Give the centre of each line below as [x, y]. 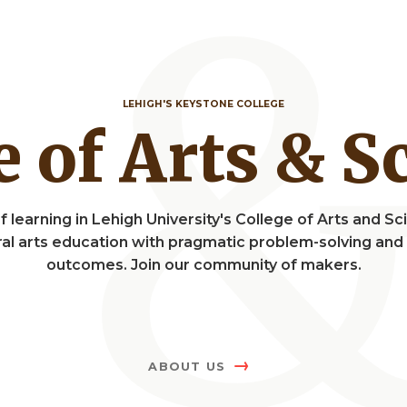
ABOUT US [187, 367]
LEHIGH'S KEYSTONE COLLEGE [203, 104]
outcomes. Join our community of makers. [203, 265]
